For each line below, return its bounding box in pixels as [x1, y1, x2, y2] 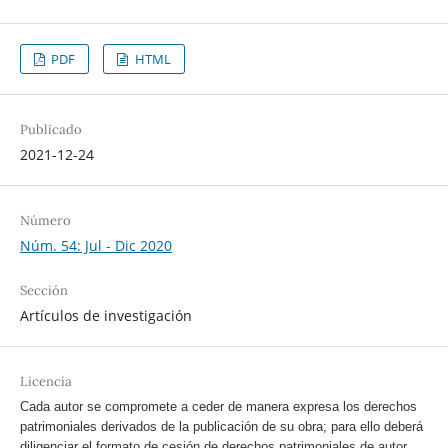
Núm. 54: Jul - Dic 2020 [19, 236, 172, 256]
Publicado [19, 121, 82, 139]
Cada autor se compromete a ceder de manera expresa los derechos [19, 399, 417, 415]
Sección [19, 282, 68, 300]
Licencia [19, 373, 72, 391]
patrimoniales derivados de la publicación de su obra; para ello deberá [19, 419, 423, 435]
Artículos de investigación [19, 306, 192, 326]
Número [19, 212, 71, 230]
